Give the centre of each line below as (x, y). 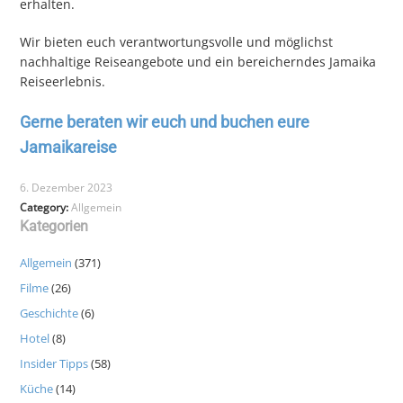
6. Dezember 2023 (67, 188)
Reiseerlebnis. (63, 82)
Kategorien (54, 227)
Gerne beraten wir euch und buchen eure (165, 122)
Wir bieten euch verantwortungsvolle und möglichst (177, 42)
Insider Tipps (54, 364)
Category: (46, 208)
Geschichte (49, 313)
